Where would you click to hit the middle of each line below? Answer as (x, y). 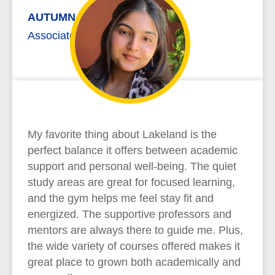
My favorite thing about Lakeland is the (122, 134)
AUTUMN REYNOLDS (84, 17)
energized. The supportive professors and (130, 214)
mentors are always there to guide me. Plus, (135, 230)
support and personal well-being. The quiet (132, 166)
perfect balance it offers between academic (133, 150)
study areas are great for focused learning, (131, 182)
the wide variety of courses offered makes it (134, 246)
